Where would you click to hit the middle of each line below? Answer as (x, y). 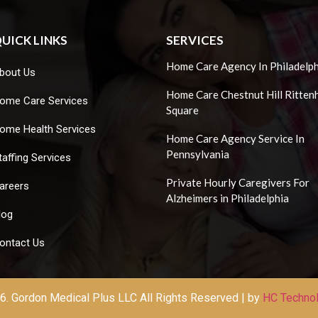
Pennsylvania (198, 154)
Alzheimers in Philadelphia (227, 198)
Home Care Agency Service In (235, 138)
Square (182, 110)
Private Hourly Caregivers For (238, 182)
